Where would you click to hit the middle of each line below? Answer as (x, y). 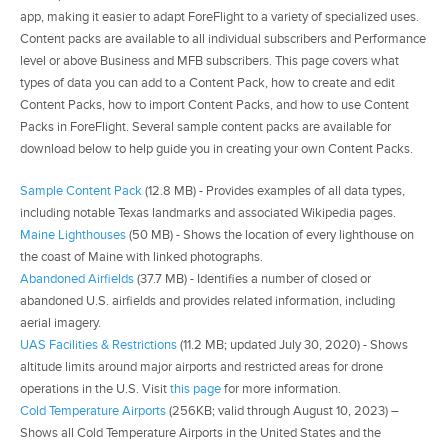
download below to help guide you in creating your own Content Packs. (216, 148)
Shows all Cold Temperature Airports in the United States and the (200, 432)
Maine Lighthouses (73, 234)
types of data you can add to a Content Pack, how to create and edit (207, 82)
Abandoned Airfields (77, 278)
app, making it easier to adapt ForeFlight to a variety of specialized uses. (219, 16)
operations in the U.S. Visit (95, 388)
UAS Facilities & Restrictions (98, 344)
